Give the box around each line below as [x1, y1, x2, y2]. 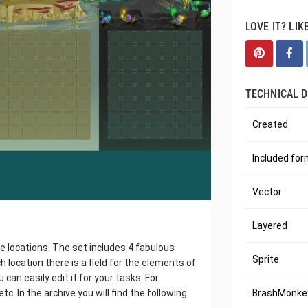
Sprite [252, 254, 279, 265]
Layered [252, 220, 287, 231]
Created [252, 119, 288, 130]
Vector [252, 186, 282, 197]
